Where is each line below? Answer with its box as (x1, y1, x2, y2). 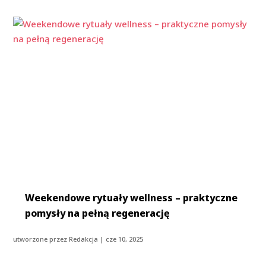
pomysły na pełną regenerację (25, 206, 170, 220)
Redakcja (69, 234, 99, 243)
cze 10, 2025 (106, 234, 144, 243)
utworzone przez (13, 234, 69, 243)
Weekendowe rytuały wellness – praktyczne (25, 191, 238, 204)
